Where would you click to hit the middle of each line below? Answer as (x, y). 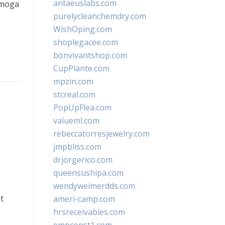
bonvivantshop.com (90, 55)
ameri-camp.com (84, 199)
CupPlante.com (81, 68)
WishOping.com (83, 29)
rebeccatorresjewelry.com (101, 134)
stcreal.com (74, 94)
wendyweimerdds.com (94, 186)
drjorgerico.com (83, 160)
